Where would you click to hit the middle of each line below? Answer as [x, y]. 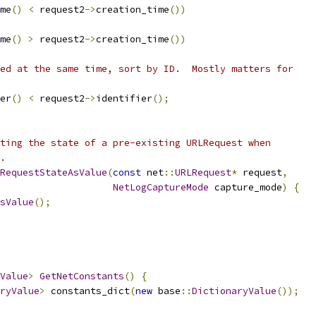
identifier [124, 98]
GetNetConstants [82, 276]
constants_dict [87, 291]
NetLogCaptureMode [161, 187]
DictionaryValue [234, 291]
